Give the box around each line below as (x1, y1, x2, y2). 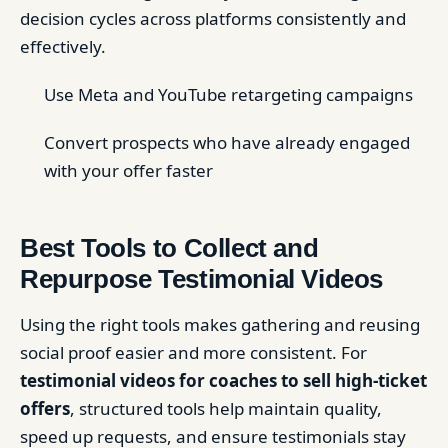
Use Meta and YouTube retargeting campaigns (44, 82, 413, 106)
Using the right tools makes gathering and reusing (20, 312, 420, 336)
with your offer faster (44, 158, 213, 182)
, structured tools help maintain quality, (70, 396, 382, 420)
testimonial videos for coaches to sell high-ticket (20, 368, 427, 392)
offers (20, 396, 70, 420)
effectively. (20, 34, 106, 58)
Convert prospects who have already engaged (44, 130, 410, 154)
